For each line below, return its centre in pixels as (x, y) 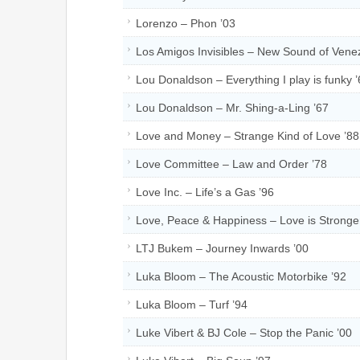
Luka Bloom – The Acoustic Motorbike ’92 (241, 276)
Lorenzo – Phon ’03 (186, 23)
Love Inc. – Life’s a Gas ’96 (205, 192)
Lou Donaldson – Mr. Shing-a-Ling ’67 (232, 107)
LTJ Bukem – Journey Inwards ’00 (222, 248)
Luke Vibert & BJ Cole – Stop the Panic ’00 (244, 332)
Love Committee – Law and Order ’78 (231, 164)
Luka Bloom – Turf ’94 (192, 304)
